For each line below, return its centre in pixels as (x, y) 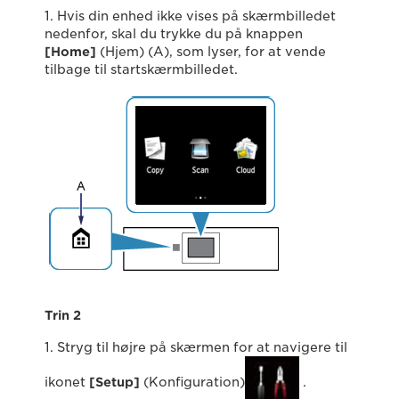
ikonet (67, 383)
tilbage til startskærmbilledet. (141, 70)
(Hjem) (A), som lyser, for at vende (211, 52)
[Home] (70, 52)
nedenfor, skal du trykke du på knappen (174, 34)
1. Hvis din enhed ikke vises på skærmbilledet (190, 16)
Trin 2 (63, 316)
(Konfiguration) (192, 383)
